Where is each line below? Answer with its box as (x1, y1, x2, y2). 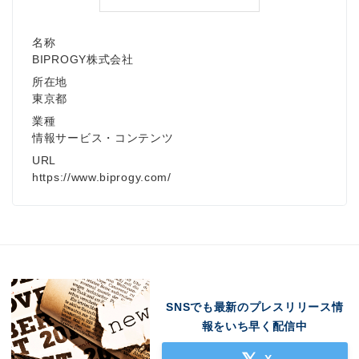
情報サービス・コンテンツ (32, 131, 174, 145)
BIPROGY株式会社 (32, 53, 134, 67)
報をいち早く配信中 (201, 319, 308, 333)
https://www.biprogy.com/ (32, 171, 171, 184)
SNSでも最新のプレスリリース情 (166, 300, 344, 313)
